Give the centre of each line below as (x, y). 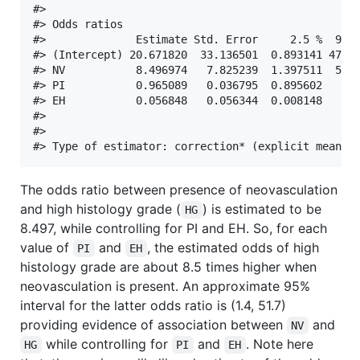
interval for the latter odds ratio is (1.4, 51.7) (153, 305)
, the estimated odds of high (235, 247)
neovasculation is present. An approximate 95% (165, 286)
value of (47, 247)
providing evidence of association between (153, 324)
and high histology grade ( (100, 209)
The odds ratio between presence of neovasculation (179, 189)
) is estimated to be (264, 209)
